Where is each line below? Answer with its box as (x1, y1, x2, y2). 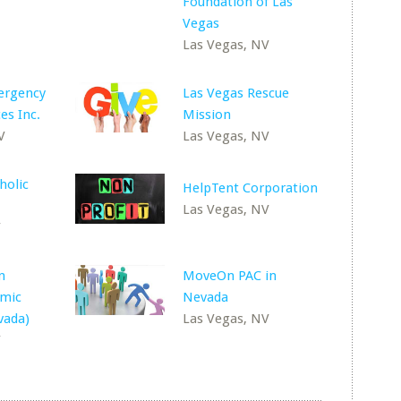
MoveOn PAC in (183, 268, 277, 284)
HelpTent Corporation (183, 180, 319, 196)
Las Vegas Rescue (183, 85, 290, 101)
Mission (183, 107, 232, 123)
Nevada (183, 289, 229, 305)
